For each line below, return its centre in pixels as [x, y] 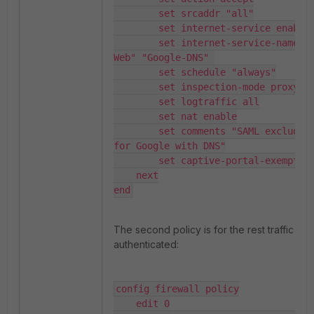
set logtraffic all [136, 102]
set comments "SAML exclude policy [136, 131]
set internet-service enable [136, 28]
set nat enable [136, 117]
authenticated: [146, 245]
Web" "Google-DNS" [164, 58]
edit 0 [125, 304]
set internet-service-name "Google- [136, 43]
